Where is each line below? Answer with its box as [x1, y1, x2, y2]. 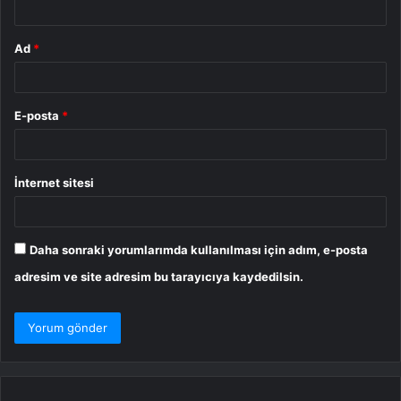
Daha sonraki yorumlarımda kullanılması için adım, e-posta [30, 242, 368, 257]
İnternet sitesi [14, 175, 94, 190]
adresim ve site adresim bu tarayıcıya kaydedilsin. [14, 269, 303, 284]
